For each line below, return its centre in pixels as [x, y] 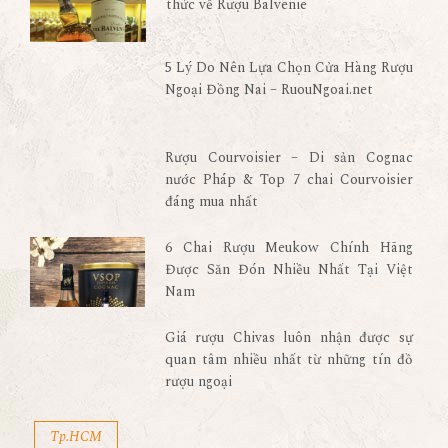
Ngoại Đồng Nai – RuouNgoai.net [268, 90]
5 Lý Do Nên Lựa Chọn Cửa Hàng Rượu [288, 68]
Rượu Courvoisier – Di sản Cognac [288, 158]
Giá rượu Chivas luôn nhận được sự [288, 338]
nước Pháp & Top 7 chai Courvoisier [288, 180]
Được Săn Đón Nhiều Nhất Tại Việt [288, 270]
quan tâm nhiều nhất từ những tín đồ [288, 360]
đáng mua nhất [211, 202]
